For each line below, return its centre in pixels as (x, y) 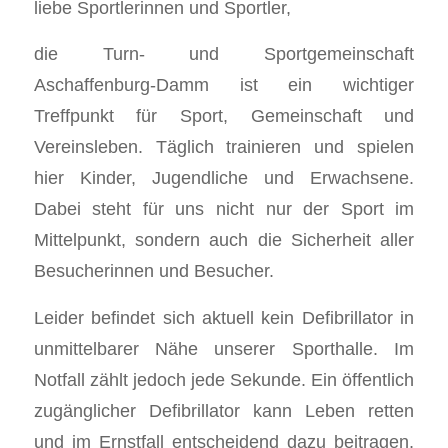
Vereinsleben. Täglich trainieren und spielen (224, 147)
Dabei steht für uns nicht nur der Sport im (224, 209)
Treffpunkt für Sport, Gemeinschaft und (224, 116)
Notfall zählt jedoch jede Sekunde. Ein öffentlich (224, 379)
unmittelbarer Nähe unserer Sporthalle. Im (224, 348)
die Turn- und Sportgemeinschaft (224, 54)
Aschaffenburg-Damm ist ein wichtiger (224, 85)
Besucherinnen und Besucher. (153, 271)
